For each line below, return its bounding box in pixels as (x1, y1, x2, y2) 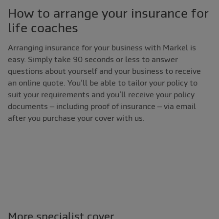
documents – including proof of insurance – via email (8, 102, 196, 111)
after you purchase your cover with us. (8, 113, 145, 123)
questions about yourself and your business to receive (8, 66, 201, 76)
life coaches (8, 21, 78, 36)
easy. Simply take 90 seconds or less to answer (8, 55, 178, 64)
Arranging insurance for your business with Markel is (8, 43, 196, 52)
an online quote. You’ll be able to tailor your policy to (8, 78, 197, 88)
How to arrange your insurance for (8, 6, 209, 21)
